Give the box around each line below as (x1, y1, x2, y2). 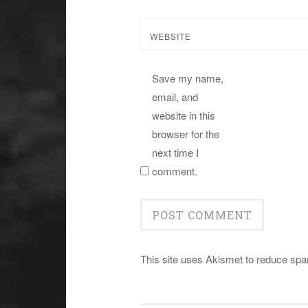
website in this (151, 108, 215, 123)
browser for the (151, 126, 219, 142)
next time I (151, 145, 199, 160)
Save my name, (151, 71, 223, 86)
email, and (151, 89, 198, 104)
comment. (151, 164, 197, 179)
